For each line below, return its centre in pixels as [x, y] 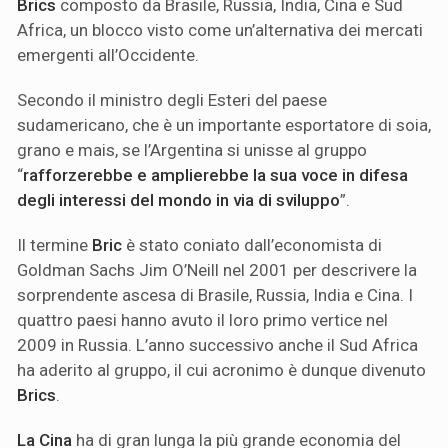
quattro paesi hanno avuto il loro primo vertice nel [202, 319]
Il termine [54, 244]
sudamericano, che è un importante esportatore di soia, [224, 124]
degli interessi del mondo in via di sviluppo [178, 199]
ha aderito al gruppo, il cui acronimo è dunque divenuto [221, 369]
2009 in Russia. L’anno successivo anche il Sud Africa [217, 344]
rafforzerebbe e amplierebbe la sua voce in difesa [215, 174]
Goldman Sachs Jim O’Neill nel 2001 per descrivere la [217, 269]
